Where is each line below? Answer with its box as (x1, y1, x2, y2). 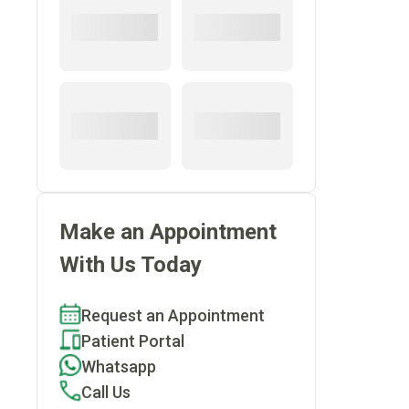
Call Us (81, 383, 131, 402)
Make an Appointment (59, 219, 277, 245)
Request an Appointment (81, 306, 265, 325)
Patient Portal (81, 331, 184, 351)
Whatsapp (81, 357, 156, 376)
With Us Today (59, 252, 202, 278)
